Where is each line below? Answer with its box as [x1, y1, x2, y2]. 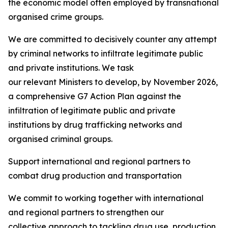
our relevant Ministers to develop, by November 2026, [8, 77, 218, 87]
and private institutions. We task [8, 63, 134, 73]
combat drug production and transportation [8, 170, 184, 181]
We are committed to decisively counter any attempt [8, 34, 217, 44]
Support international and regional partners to [8, 156, 190, 166]
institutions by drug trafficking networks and [8, 120, 182, 130]
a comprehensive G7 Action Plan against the [8, 91, 181, 101]
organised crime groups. [8, 12, 105, 22]
